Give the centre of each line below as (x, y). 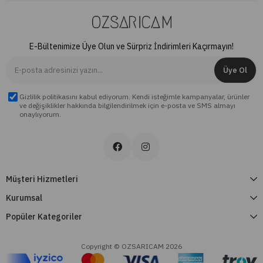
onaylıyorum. (40, 114)
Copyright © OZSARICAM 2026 (131, 246)
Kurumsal (24, 198)
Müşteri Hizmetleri (42, 179)
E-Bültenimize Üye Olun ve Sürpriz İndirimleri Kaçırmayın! (131, 46)
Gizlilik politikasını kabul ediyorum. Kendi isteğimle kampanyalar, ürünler (134, 96)
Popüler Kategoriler (44, 216)
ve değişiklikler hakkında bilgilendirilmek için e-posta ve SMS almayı (127, 105)
